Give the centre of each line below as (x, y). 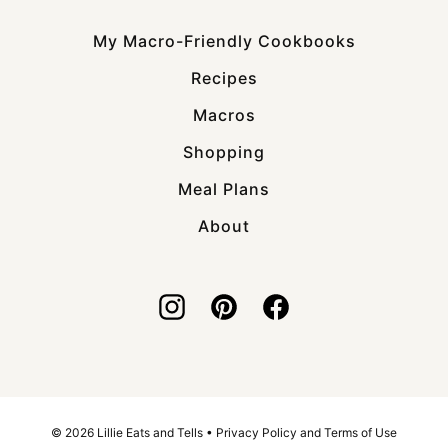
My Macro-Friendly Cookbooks (224, 40)
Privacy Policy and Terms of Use (306, 432)
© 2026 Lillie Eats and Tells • (133, 432)
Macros (224, 114)
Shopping (224, 151)
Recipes (224, 77)
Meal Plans (224, 188)
